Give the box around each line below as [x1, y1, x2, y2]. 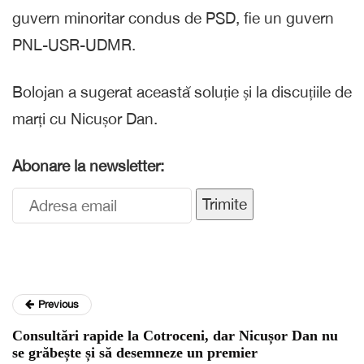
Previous [38, 298, 79, 311]
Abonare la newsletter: [12, 157, 164, 175]
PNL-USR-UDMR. [12, 36, 140, 54]
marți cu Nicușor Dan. [12, 110, 158, 128]
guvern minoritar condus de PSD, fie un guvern [12, 9, 334, 28]
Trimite [202, 195, 247, 214]
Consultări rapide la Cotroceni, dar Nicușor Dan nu [12, 327, 338, 344]
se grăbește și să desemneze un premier [12, 344, 258, 362]
